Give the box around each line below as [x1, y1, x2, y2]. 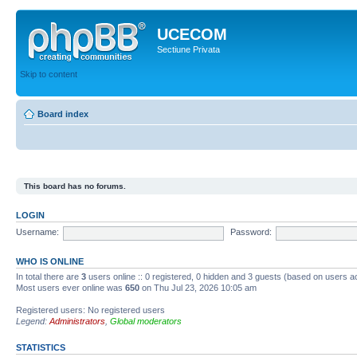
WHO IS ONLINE [16, 256, 84, 266]
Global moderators [110, 316, 182, 326]
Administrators [49, 316, 105, 326]
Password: [229, 227, 272, 237]
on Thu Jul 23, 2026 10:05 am [139, 282, 257, 292]
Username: [16, 227, 59, 237]
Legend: [16, 316, 49, 326]
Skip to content [20, 69, 77, 79]
